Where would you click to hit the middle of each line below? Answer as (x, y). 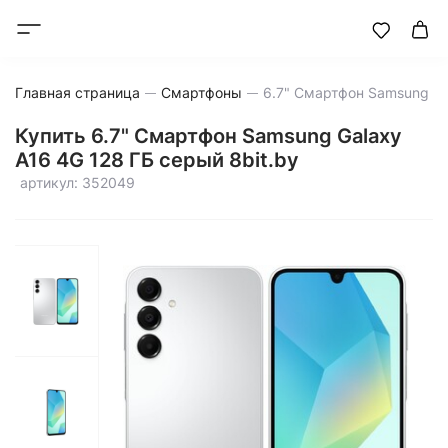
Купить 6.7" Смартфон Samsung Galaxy (208, 136)
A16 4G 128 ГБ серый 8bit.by (157, 160)
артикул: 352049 (77, 182)
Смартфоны (201, 92)
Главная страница (77, 92)
